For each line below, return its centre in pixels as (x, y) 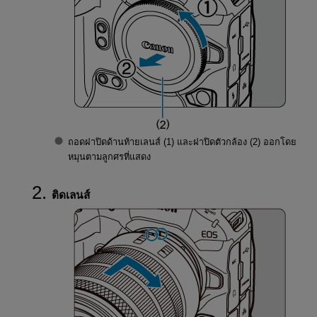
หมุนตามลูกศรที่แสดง (109, 157)
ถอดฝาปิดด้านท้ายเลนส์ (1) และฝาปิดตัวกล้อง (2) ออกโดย (182, 142)
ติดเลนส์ (70, 195)
